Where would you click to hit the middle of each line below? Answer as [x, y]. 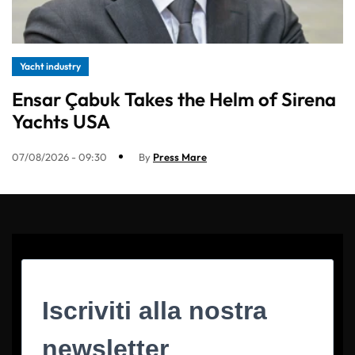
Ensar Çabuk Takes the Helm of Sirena [174, 99]
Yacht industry [50, 66]
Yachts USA [61, 121]
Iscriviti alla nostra [155, 310]
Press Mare [180, 157]
